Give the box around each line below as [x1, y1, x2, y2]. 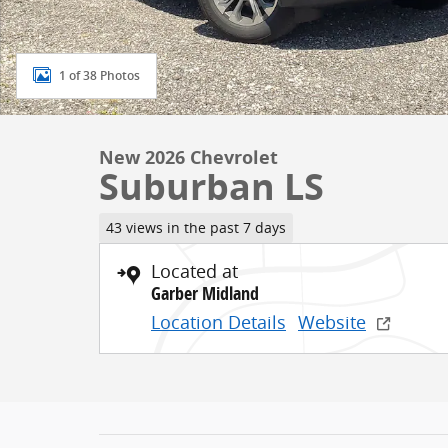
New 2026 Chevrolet [99, 145, 278, 170]
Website [298, 309, 366, 334]
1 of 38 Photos [59, 68, 140, 83]
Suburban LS [99, 162, 324, 211]
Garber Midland [151, 280, 259, 306]
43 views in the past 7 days [105, 218, 286, 237]
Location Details [151, 309, 286, 334]
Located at [151, 258, 238, 283]
